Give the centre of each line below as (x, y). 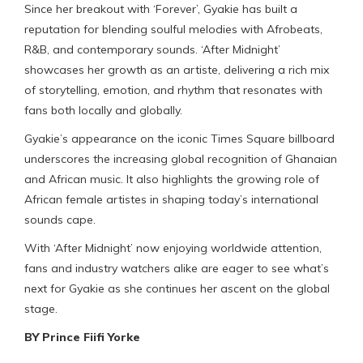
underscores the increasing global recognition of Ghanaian (181, 158)
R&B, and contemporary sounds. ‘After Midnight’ (152, 49)
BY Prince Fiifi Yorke (82, 337)
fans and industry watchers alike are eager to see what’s (177, 268)
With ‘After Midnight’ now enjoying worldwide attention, (173, 248)
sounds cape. (60, 219)
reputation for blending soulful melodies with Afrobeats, (173, 29)
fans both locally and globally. (103, 110)
